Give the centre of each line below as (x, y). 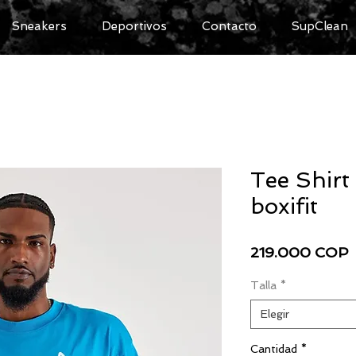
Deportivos (134, 26)
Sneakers (39, 26)
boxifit (284, 207)
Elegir (275, 314)
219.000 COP (299, 253)
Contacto (229, 26)
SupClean (320, 26)
